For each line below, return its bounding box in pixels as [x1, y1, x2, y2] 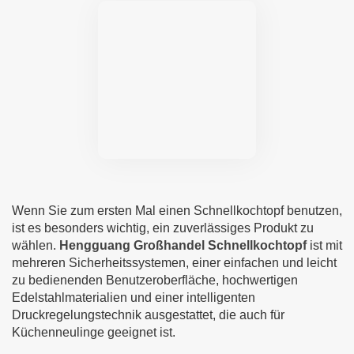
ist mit [307, 239, 342, 252]
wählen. [12, 239, 56, 252]
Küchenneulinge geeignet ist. [12, 326, 175, 339]
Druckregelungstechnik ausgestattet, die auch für [12, 308, 284, 322]
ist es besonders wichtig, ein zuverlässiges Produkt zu [12, 221, 314, 235]
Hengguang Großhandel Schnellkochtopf [56, 239, 307, 252]
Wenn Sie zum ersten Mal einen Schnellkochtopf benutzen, [12, 204, 342, 217]
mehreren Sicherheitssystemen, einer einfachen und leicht [12, 256, 337, 269]
